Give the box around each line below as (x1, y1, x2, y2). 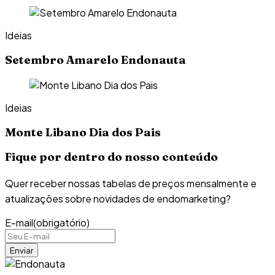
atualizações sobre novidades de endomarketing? (5, 192, 231, 206)
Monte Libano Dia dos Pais (5, 125, 161, 139)
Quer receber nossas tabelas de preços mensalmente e (5, 177, 257, 190)
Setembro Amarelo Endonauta (5, 53, 186, 68)
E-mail (5, 216, 33, 230)
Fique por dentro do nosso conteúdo (5, 150, 218, 165)
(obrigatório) (33, 216, 90, 230)
